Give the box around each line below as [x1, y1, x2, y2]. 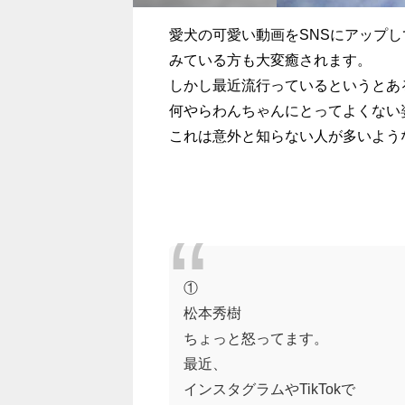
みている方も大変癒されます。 [168, 52, 372, 67]
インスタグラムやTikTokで [183, 381, 355, 396]
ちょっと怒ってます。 [183, 330, 328, 345]
